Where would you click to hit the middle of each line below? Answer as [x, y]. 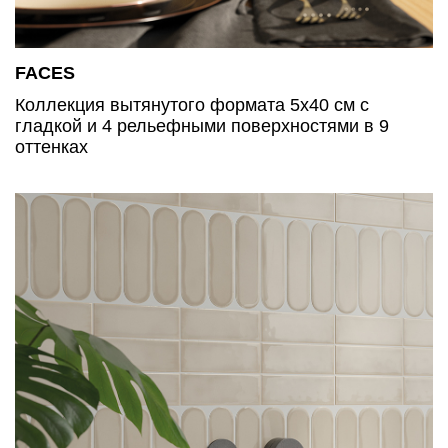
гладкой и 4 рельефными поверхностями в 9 [202, 125]
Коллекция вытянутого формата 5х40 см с [192, 104]
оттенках [51, 146]
